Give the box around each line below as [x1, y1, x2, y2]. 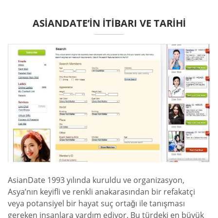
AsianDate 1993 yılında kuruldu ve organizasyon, [8, 175, 184, 186]
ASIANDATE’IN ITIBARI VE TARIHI [32, 16, 186, 30]
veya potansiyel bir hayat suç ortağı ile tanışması [8, 198, 185, 209]
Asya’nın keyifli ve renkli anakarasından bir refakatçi [8, 186, 195, 198]
